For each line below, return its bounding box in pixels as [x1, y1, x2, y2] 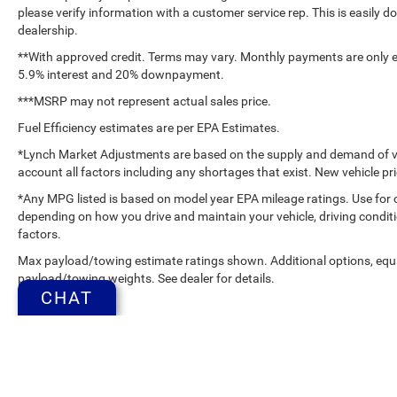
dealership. [18, 22, 78, 37]
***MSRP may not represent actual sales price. [18, 93, 271, 108]
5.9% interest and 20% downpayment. [18, 66, 224, 82]
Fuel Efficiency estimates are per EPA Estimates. [18, 120, 280, 135]
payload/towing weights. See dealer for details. [18, 270, 275, 285]
